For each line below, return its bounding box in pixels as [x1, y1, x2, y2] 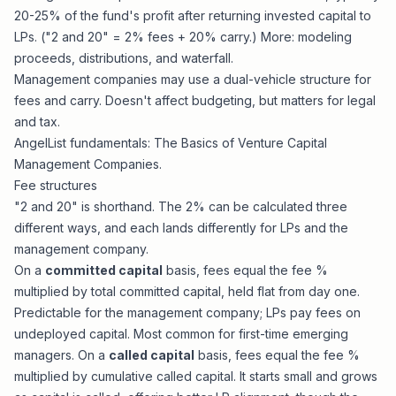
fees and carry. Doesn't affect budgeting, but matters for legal [14, 93, 376, 108]
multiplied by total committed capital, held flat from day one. [14, 284, 360, 299]
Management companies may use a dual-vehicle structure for [14, 72, 371, 87]
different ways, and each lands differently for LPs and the [14, 220, 348, 235]
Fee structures [14, 178, 97, 193]
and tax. [14, 114, 60, 129]
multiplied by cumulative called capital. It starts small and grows [14, 369, 377, 384]
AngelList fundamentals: [14, 135, 154, 150]
